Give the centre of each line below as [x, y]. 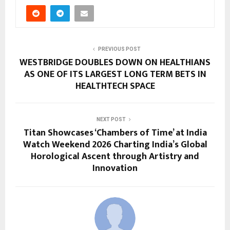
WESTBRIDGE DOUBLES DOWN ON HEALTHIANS [115, 63]
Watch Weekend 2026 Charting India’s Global [115, 145]
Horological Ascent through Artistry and [115, 157]
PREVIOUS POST [119, 49]
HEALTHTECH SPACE [115, 87]
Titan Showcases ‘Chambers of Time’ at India [115, 133]
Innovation [115, 169]
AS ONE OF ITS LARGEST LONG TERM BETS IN [115, 75]
